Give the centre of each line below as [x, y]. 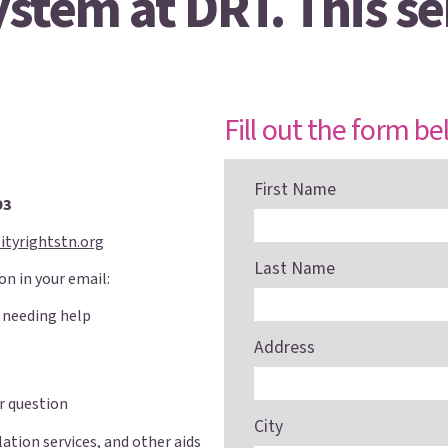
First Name [295, 189]
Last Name [294, 268]
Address [284, 347]
